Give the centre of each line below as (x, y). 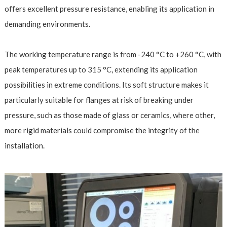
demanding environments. (47, 24)
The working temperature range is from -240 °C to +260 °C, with (113, 54)
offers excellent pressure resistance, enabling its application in (109, 9)
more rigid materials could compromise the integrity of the (102, 130)
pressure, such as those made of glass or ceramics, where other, (109, 115)
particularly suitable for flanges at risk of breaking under (99, 100)
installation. (24, 146)
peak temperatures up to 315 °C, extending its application (101, 70)
